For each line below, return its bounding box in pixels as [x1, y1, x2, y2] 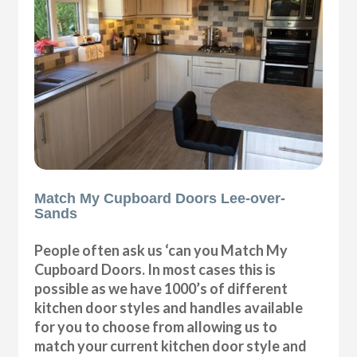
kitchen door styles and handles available [34, 299, 304, 317]
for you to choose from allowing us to [34, 318, 278, 336]
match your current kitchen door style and [34, 337, 308, 355]
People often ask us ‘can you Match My [34, 241, 288, 260]
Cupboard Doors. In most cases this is [34, 261, 277, 279]
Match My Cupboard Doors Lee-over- [34, 190, 286, 207]
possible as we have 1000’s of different [34, 280, 288, 298]
